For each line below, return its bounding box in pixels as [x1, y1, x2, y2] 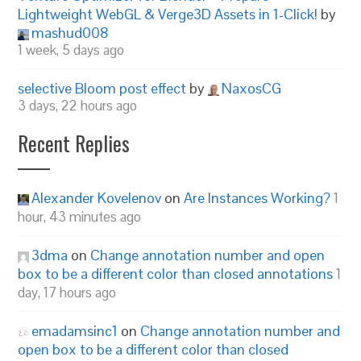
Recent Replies [18, 128, 131, 158]
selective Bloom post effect [18, 79, 187, 98]
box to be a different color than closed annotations [18, 264, 334, 283]
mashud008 [31, 23, 110, 42]
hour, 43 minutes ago [18, 208, 142, 226]
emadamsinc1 [31, 322, 118, 340]
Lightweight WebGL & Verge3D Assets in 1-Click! [18, 5, 318, 23]
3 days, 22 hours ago [18, 97, 138, 114]
